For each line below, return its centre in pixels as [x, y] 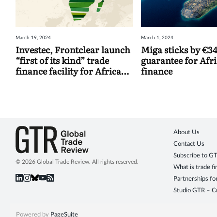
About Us [186, 132]
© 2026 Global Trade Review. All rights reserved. [77, 162]
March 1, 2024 [157, 38]
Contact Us [189, 144]
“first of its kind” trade [62, 60]
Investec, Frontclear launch [73, 50]
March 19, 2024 [33, 38]
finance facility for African [71, 71]
